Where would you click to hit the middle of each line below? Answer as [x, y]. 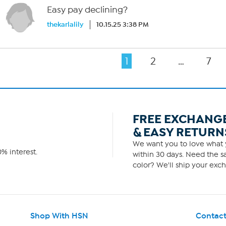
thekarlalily [65, 24]
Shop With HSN [59, 216]
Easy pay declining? [88, 10]
